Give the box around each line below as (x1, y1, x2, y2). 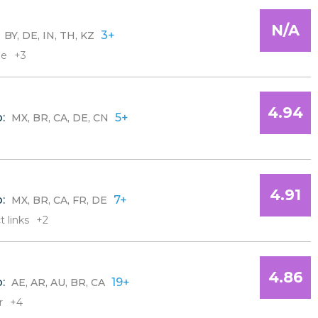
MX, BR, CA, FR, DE (11, 194, 107, 207)
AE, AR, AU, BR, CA (11, 276, 105, 289)
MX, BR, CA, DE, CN (11, 111, 109, 124)
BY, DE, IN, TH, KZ (4, 29, 94, 42)
